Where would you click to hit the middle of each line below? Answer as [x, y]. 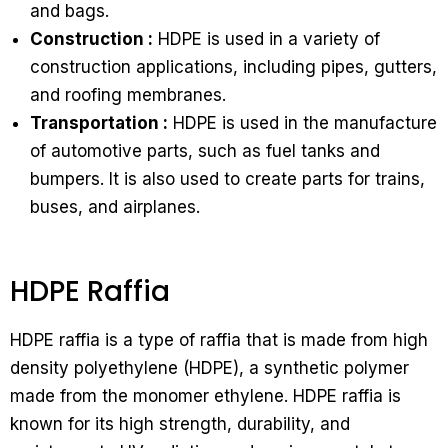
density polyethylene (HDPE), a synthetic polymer [209, 368]
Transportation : [99, 123]
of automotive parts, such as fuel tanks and [205, 151]
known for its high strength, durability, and [180, 424]
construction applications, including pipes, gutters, [233, 67]
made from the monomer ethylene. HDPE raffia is [205, 396]
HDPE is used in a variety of [266, 39]
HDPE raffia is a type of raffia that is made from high [219, 340]
